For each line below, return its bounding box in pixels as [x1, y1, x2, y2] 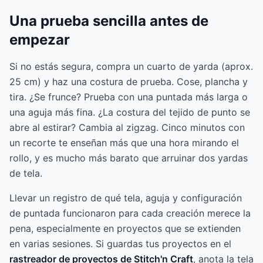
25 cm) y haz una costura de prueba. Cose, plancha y [9, 76, 248, 88]
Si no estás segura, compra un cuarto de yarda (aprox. [9, 60, 253, 73]
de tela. [9, 167, 42, 180]
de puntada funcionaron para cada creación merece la [9, 207, 251, 220]
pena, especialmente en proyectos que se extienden [9, 222, 241, 235]
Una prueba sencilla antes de [9, 12, 208, 30]
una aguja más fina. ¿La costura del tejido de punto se [9, 106, 250, 119]
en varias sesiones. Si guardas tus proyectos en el [9, 238, 231, 250]
